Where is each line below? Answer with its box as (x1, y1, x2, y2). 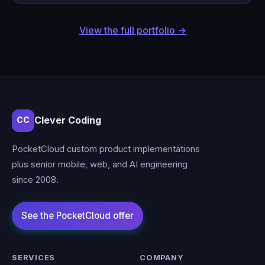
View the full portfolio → (79, 24, 186, 36)
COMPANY (140, 253, 184, 262)
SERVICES (12, 253, 56, 262)
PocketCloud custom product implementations (12, 143, 200, 154)
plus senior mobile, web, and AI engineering (12, 159, 188, 170)
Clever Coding (34, 114, 101, 127)
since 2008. (12, 174, 59, 185)
